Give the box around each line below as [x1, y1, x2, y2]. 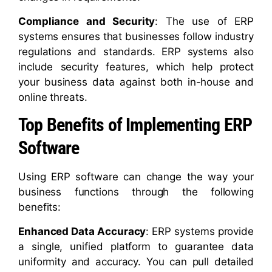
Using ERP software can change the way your [18, 171, 254, 183]
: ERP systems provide [146, 225, 254, 237]
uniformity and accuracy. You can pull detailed [18, 255, 254, 268]
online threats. [18, 90, 87, 103]
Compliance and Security [18, 15, 155, 27]
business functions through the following [18, 186, 254, 199]
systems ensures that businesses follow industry [18, 30, 254, 42]
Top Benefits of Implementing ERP [18, 114, 253, 136]
